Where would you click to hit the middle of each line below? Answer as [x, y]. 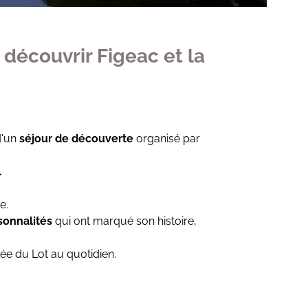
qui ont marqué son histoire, [126, 221]
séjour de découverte [76, 139]
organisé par [167, 139]
